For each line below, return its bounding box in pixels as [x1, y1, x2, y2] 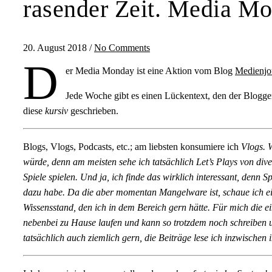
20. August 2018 [23, 42, 87, 53]
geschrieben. [70, 106, 118, 117]
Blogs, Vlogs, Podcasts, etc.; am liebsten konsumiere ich [23, 141, 241, 152]
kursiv [45, 106, 70, 117]
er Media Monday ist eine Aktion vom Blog [66, 66, 235, 76]
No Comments [94, 42, 150, 53]
